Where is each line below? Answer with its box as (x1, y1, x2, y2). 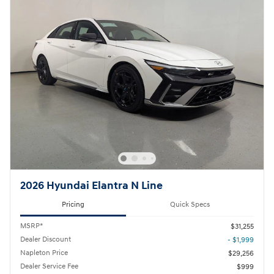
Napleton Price (20, 248, 68, 257)
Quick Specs (170, 199, 210, 209)
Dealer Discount (20, 234, 71, 244)
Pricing (62, 199, 84, 209)
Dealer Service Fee (20, 261, 78, 271)
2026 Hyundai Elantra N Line (20, 179, 163, 193)
